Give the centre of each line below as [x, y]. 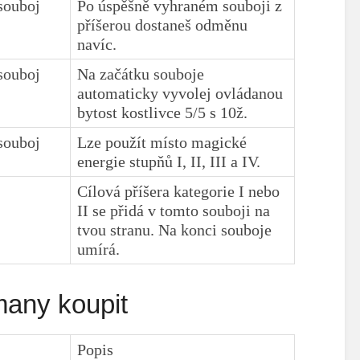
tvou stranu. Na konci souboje [175, 229]
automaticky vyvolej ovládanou [180, 93]
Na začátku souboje [141, 74]
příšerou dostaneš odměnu [163, 25]
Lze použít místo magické [162, 142]
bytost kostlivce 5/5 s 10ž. [163, 112]
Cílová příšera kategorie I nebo [179, 191]
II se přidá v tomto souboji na [174, 210]
